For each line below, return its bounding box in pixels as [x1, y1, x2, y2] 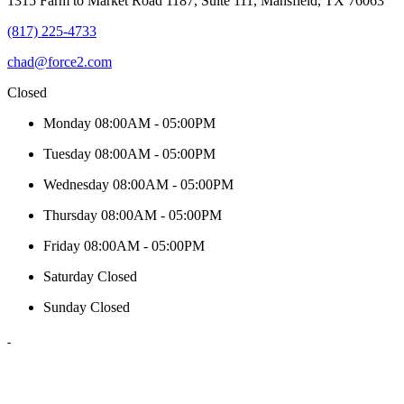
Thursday [43, 207, 101, 223]
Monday [43, 115, 95, 131]
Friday [43, 237, 84, 253]
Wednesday [43, 176, 113, 192]
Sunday [43, 298, 90, 315]
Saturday [43, 268, 97, 284]
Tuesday [43, 145, 95, 161]
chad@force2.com [7, 53, 112, 69]
